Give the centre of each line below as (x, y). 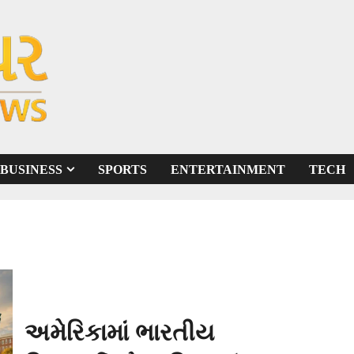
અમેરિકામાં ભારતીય (119, 333)
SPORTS (122, 169)
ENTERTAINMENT (228, 169)
